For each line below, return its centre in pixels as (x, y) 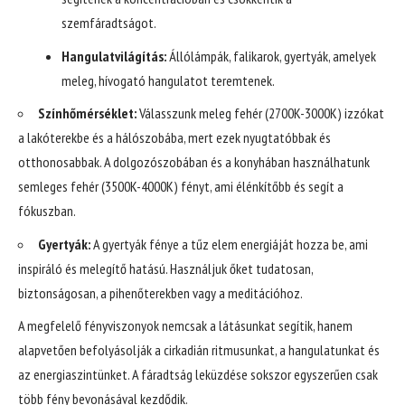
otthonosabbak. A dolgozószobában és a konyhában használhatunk (194, 162)
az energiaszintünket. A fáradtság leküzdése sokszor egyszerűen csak (198, 375)
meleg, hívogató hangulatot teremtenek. (168, 80)
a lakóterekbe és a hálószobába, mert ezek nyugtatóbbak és (174, 138)
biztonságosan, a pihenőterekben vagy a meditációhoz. (160, 292)
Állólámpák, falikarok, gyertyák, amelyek (271, 56)
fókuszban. (47, 211)
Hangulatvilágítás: (113, 56)
